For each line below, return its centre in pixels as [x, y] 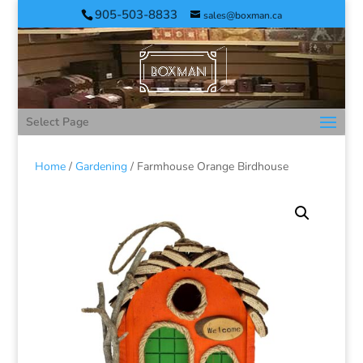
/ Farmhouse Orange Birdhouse [207, 167]
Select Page [58, 122]
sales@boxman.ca [242, 15]
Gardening [101, 167]
